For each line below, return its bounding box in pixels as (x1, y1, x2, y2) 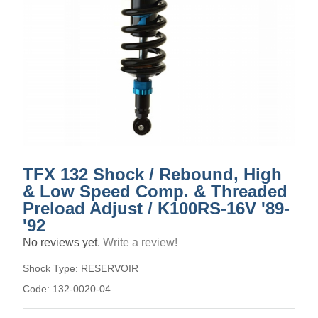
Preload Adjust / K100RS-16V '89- (23, 198, 290, 218)
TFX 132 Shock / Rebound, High (23, 164, 282, 184)
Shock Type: (23, 262, 81, 274)
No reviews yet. (23, 236, 103, 248)
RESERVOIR (81, 262, 138, 274)
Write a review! (103, 236, 177, 248)
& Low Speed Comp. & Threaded (23, 181, 287, 201)
